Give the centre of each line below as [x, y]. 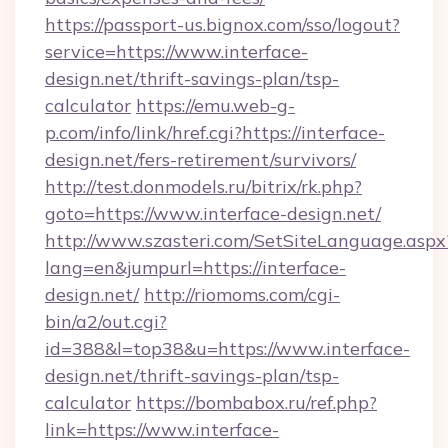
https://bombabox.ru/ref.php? [256, 402]
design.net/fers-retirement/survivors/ [200, 159]
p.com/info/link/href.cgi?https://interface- [215, 132]
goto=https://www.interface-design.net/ [213, 213]
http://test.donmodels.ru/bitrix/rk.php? [203, 186]
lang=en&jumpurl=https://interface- [195, 267]
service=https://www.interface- [176, 51]
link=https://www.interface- [162, 429]
